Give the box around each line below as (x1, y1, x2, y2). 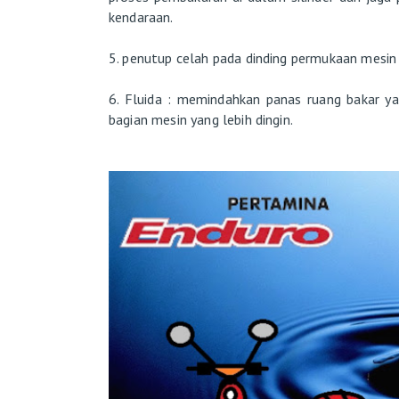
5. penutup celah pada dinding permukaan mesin (109, 48, 397, 67)
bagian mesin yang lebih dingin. (109, 110, 297, 128)
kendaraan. (109, 7, 176, 26)
